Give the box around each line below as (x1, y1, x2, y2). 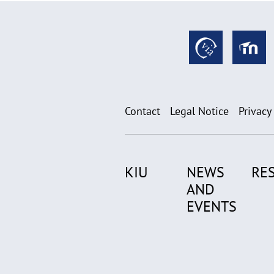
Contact (125, 104, 160, 118)
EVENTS (187, 197, 237, 216)
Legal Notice (170, 104, 229, 118)
